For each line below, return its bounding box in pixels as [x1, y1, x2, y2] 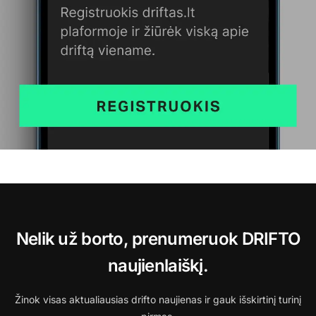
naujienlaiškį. [108, 255, 208, 276]
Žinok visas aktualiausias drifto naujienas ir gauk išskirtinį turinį [15, 293, 301, 305]
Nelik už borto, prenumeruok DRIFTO [16, 229, 300, 249]
